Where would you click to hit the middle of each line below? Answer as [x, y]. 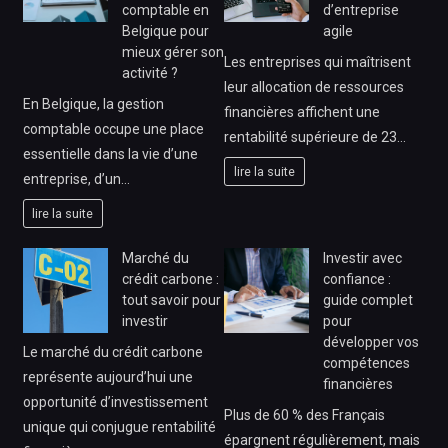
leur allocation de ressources [314, 87]
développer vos [371, 342]
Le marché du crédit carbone [112, 352]
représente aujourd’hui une [107, 377]
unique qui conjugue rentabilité [119, 427]
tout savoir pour [171, 300]
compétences [366, 363]
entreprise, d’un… [76, 179]
